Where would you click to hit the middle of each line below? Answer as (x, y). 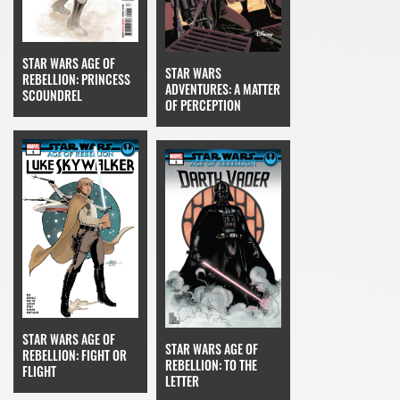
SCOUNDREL (52, 95)
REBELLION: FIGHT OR (75, 354)
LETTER (182, 381)
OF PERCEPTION (203, 105)
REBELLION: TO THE (211, 365)
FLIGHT (39, 371)
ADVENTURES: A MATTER (223, 89)
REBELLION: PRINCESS (76, 79)
